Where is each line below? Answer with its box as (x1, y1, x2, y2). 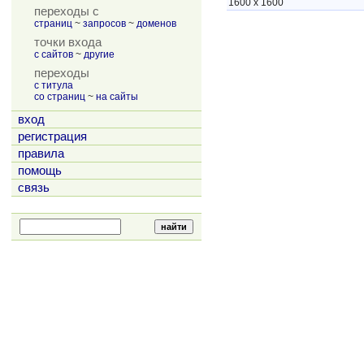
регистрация (18, 130, 87, 143)
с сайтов (34, 49, 73, 60)
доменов (136, 18, 176, 29)
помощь (18, 164, 62, 177)
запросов (83, 18, 126, 29)
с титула (34, 80, 73, 91)
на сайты (96, 91, 138, 102)
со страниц (34, 91, 85, 102)
